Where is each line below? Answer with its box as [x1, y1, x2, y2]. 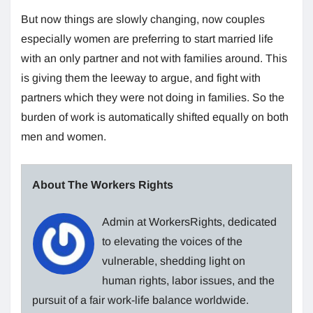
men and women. [21, 130, 106, 143]
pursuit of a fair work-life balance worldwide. [32, 293, 249, 306]
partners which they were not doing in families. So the [21, 91, 284, 103]
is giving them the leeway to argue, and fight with [21, 71, 261, 84]
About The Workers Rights [32, 178, 173, 191]
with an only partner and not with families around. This [21, 52, 287, 64]
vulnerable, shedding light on [102, 254, 245, 267]
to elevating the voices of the [102, 235, 242, 247]
